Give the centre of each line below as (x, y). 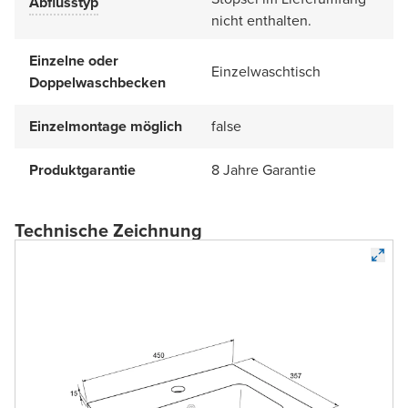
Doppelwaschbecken (97, 82)
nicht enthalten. (261, 20)
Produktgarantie (82, 169)
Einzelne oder (74, 60)
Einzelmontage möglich (106, 126)
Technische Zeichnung (108, 230)
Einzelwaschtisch (266, 71)
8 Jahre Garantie (264, 169)
